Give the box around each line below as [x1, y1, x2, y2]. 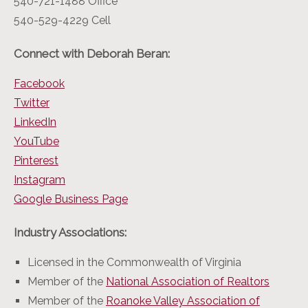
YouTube [14, 135, 59, 148]
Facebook [14, 77, 65, 91]
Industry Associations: [14, 225, 126, 240]
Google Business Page [14, 192, 128, 206]
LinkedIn [14, 115, 56, 129]
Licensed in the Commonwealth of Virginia [27, 256, 241, 269]
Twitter [14, 96, 49, 110]
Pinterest [14, 154, 58, 168]
